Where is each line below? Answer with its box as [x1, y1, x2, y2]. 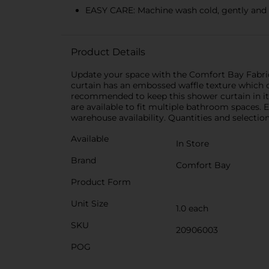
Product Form [71, 177, 131, 187]
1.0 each [176, 203, 208, 214]
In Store [176, 138, 209, 149]
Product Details [71, 46, 145, 58]
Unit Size [71, 198, 108, 209]
